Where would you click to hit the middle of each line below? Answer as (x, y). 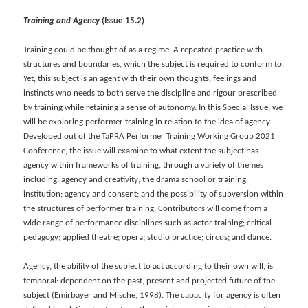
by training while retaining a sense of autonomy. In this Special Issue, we (153, 108)
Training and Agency (62, 21)
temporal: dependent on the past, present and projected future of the (150, 281)
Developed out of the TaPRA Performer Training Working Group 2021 (150, 137)
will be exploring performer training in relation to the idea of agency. (148, 122)
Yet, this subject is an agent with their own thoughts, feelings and (140, 79)
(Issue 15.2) (122, 21)
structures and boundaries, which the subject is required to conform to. (154, 65)
